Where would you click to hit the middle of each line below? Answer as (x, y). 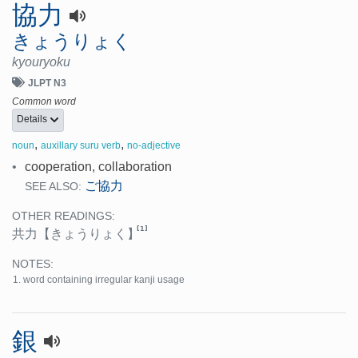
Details (33, 119)
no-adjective (154, 145)
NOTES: (33, 264)
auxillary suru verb (81, 145)
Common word (44, 102)
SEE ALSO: (53, 186)
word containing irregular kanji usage (104, 279)
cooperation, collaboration (98, 166)
